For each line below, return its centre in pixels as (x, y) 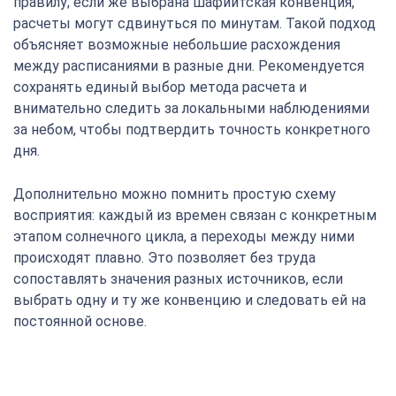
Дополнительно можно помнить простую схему (175, 194)
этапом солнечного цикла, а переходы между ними (184, 236)
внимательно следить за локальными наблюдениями (191, 108)
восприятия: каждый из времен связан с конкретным (195, 215)
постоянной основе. (80, 321)
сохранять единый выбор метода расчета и (160, 87)
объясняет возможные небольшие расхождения (177, 45)
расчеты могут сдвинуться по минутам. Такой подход (194, 23)
